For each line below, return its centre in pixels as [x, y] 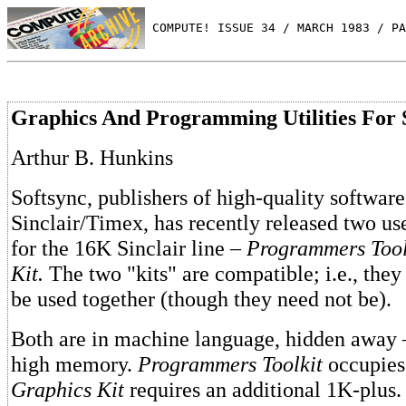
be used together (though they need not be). [201, 299]
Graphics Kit [68, 389]
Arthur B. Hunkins [92, 157]
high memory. [74, 364]
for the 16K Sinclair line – [129, 248]
